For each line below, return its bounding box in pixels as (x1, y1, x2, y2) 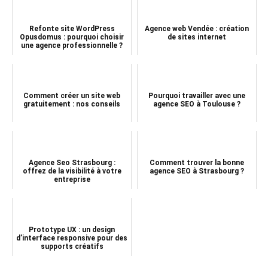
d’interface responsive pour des (16, 233, 127, 242)
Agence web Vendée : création (145, 24, 249, 33)
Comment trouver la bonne (150, 158, 244, 167)
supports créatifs (40, 242, 103, 251)
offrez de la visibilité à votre (22, 166, 121, 175)
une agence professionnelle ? (21, 41, 123, 50)
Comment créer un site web (23, 91, 120, 100)
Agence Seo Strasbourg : (28, 158, 115, 167)
